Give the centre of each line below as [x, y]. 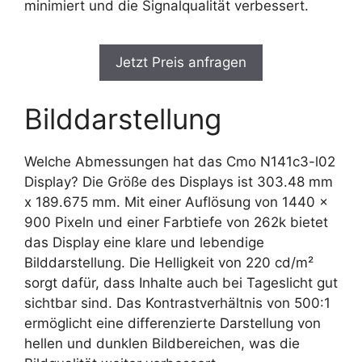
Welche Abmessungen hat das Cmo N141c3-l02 [180, 161]
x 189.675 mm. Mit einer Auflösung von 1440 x [176, 202]
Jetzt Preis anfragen [181, 62]
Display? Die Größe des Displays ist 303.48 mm [179, 181]
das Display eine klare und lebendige [144, 242]
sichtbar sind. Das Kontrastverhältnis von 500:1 [177, 303]
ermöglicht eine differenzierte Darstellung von [173, 323]
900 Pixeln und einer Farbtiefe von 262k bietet [176, 222]
